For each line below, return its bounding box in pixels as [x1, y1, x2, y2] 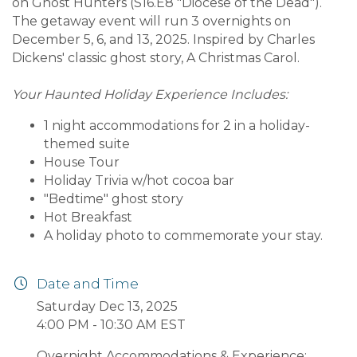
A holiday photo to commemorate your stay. [44, 228, 323, 244]
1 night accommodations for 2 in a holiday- [44, 118, 310, 134]
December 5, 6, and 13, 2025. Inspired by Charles [12, 32, 315, 48]
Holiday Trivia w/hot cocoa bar [44, 173, 234, 189]
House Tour [44, 155, 120, 171]
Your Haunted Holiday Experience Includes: [12, 87, 288, 103]
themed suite [44, 136, 130, 152]
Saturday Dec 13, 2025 [37, 299, 178, 315]
